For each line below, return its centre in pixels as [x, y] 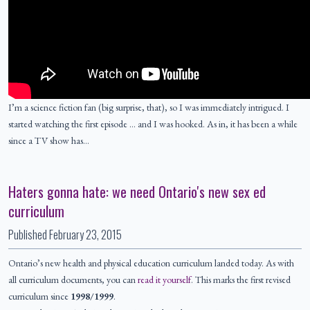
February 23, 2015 [85, 235]
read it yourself [164, 280]
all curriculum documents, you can [73, 280]
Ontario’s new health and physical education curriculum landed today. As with [151, 263]
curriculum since [39, 297]
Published [29, 235]
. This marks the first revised [241, 280]
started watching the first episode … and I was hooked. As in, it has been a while [153, 124]
